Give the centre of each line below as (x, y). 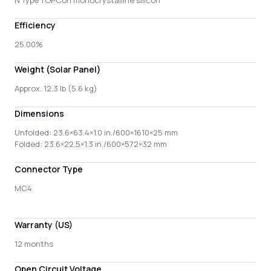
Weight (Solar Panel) (58, 69)
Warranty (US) (44, 225)
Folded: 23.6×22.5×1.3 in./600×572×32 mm (91, 144)
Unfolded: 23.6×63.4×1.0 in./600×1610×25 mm (96, 132)
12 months (34, 244)
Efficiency (35, 25)
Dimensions (39, 113)
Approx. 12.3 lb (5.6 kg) (56, 88)
